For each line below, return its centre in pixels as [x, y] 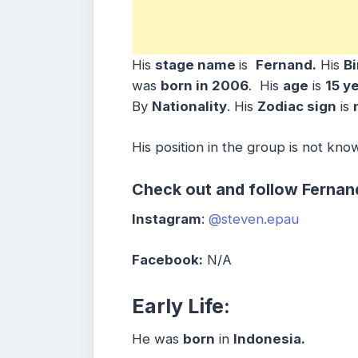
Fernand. [286, 64]
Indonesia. [269, 339]
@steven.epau [254, 219]
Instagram [167, 219]
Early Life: [181, 306]
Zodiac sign [297, 106]
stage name [197, 64]
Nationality [189, 106]
